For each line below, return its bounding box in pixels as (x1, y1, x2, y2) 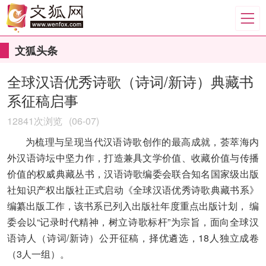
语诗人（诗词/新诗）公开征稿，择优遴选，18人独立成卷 (7, 231, 259, 245)
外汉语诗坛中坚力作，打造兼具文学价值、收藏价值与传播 (7, 151, 259, 164)
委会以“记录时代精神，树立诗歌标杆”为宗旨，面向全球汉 (7, 215, 259, 229)
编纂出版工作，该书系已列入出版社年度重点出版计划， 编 (7, 199, 259, 213)
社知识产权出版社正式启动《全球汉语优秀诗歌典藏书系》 (7, 183, 259, 197)
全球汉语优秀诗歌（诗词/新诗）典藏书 (7, 71, 254, 91)
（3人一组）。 (7, 247, 69, 261)
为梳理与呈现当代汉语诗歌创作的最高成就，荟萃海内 (7, 135, 259, 148)
